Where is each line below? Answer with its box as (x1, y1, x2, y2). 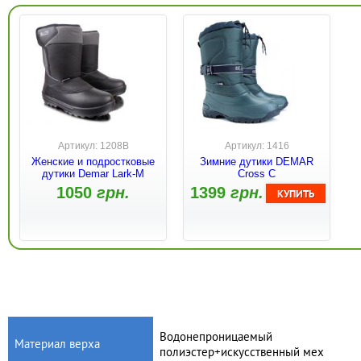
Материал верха (15, 336, 100, 352)
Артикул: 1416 (224, 140, 289, 152)
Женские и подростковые (31, 156, 155, 168)
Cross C (238, 168, 276, 180)
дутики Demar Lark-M (42, 168, 144, 180)
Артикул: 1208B (57, 140, 129, 152)
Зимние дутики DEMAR (200, 156, 313, 168)
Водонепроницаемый (160, 329, 272, 345)
